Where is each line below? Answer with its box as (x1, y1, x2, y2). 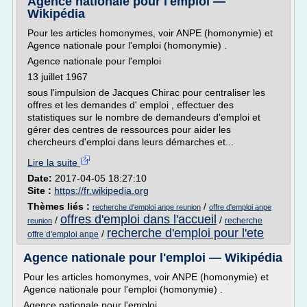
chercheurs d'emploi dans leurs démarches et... (27, 136, 234, 147)
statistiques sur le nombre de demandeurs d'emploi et (27, 112, 260, 123)
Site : (27, 185, 54, 196)
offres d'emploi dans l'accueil (60, 212, 217, 226)
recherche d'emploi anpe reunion (93, 203, 201, 211)
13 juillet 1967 (27, 71, 88, 82)
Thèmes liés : (27, 201, 93, 212)
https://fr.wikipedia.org (54, 185, 149, 196)
